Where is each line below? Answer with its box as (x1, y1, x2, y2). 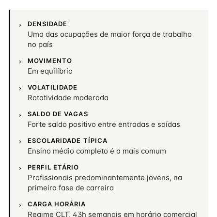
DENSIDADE (28, 20, 68, 28)
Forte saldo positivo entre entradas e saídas (28, 120, 180, 129)
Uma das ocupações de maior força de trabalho (28, 30, 192, 39)
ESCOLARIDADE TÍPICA (28, 137, 108, 144)
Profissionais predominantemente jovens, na (28, 173, 182, 182)
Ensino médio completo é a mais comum (28, 146, 166, 155)
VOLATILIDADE (28, 83, 78, 91)
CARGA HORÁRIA (28, 200, 86, 208)
